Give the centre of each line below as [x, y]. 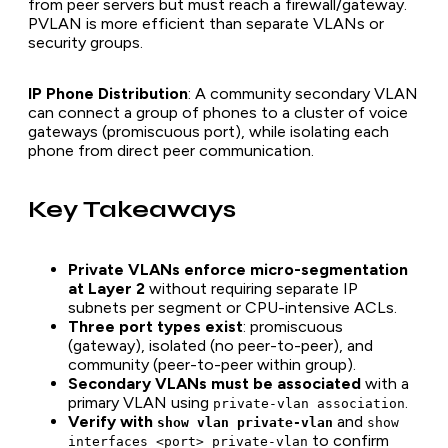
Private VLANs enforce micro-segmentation [238, 270]
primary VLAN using [140, 403]
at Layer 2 [106, 289]
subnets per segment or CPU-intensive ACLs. [232, 308]
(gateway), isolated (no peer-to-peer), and [220, 346]
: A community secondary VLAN [303, 93]
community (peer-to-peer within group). [212, 365]
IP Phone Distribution [108, 93]
